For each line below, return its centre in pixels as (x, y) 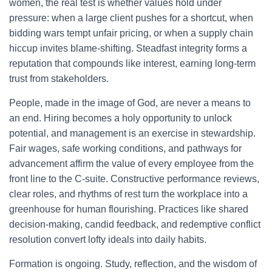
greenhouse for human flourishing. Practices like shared (129, 209)
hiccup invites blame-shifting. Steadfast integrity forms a (128, 48)
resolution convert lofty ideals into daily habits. (108, 240)
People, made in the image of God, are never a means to (130, 103)
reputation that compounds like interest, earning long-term (132, 63)
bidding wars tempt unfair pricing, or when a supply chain (131, 33)
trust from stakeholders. (59, 79)
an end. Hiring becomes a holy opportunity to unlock (121, 118)
